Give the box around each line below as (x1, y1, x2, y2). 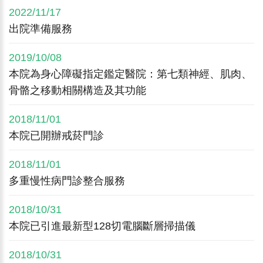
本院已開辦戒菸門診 (9, 130, 104, 141)
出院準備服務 (9, 23, 72, 35)
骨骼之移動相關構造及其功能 (9, 85, 146, 96)
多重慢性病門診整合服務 (9, 175, 125, 187)
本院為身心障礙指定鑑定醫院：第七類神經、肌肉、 (9, 68, 252, 80)
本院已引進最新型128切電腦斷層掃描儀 (9, 220, 195, 232)
